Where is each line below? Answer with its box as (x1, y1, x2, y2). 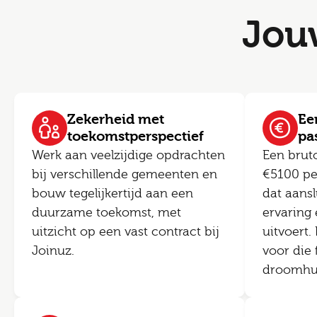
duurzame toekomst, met (32, 205, 181, 220)
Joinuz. (32, 243, 74, 258)
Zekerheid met (67, 111, 164, 127)
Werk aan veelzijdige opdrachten (32, 148, 225, 163)
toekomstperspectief (67, 128, 204, 144)
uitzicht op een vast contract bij (32, 224, 219, 239)
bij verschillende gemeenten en (32, 167, 217, 182)
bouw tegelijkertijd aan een (32, 186, 193, 201)
